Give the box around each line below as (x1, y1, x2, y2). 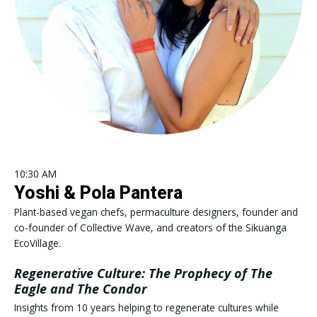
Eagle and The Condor (14, 280, 147, 298)
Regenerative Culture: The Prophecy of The (14, 265, 272, 282)
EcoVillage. (14, 236, 61, 250)
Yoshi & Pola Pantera (14, 183, 183, 204)
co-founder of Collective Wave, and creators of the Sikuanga (14, 221, 287, 235)
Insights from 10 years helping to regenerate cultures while (14, 301, 279, 315)
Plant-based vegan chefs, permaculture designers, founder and (14, 205, 298, 219)
